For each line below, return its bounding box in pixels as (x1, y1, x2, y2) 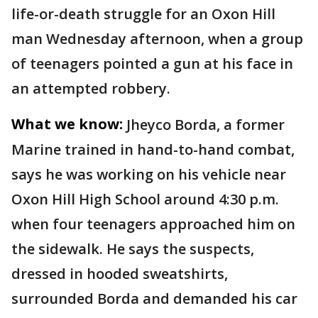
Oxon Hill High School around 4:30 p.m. (11, 190, 279, 209)
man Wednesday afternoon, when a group (11, 29, 303, 48)
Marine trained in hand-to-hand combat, (11, 140, 295, 159)
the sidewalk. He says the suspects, (11, 239, 254, 258)
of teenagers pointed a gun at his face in (11, 54, 293, 73)
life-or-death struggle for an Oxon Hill (11, 4, 275, 23)
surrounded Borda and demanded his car (11, 289, 297, 308)
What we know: (11, 114, 123, 133)
